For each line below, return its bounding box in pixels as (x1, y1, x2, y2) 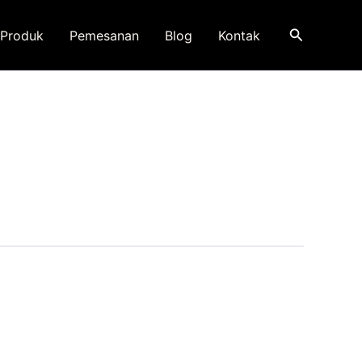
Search (288, 24, 336, 41)
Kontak (217, 27, 260, 44)
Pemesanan (69, 27, 139, 44)
